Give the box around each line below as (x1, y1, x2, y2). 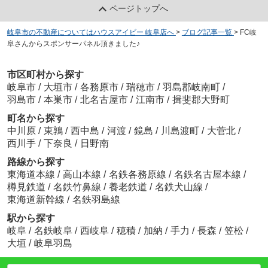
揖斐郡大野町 (172, 94, 230, 105)
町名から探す (7, 112, 65, 123)
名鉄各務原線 (108, 169, 169, 179)
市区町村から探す (7, 69, 84, 80)
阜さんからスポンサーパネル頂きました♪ (7, 39, 140, 48)
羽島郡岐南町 (162, 81, 220, 92)
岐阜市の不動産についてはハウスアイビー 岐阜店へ (7, 28, 174, 37)
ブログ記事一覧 (181, 28, 232, 37)
